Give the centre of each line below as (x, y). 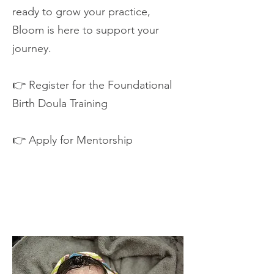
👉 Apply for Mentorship (72, 140)
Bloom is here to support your (86, 30)
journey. (32, 49)
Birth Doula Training (60, 104)
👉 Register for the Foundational (92, 85)
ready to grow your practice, (81, 12)
